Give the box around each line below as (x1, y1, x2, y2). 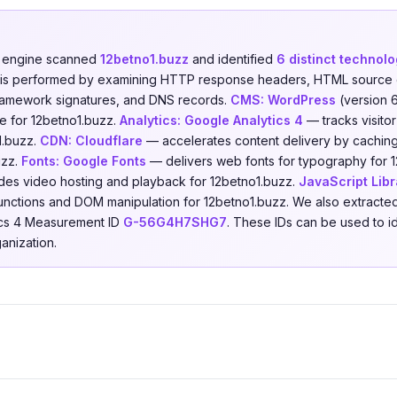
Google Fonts (63, 153, 146, 168)
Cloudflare (75, 133, 143, 148)
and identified (189, 51, 276, 66)
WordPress (268, 92, 336, 107)
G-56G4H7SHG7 (123, 214, 227, 230)
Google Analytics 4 (184, 113, 303, 128)
